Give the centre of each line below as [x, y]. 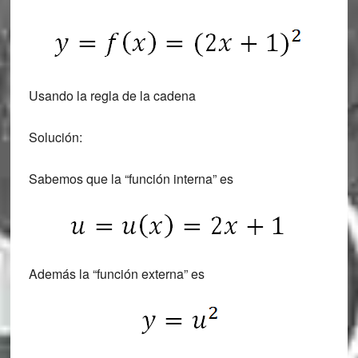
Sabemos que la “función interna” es [131, 179]
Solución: [55, 137]
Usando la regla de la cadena [112, 96]
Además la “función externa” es [116, 274]
